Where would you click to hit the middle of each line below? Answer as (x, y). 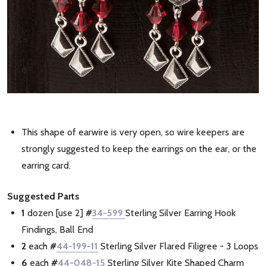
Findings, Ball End (57, 229)
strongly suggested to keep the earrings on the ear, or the (139, 148)
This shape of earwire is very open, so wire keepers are (133, 132)
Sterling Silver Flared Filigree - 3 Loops (178, 246)
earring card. (46, 165)
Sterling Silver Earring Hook (180, 213)
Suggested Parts (43, 196)
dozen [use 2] (55, 213)
